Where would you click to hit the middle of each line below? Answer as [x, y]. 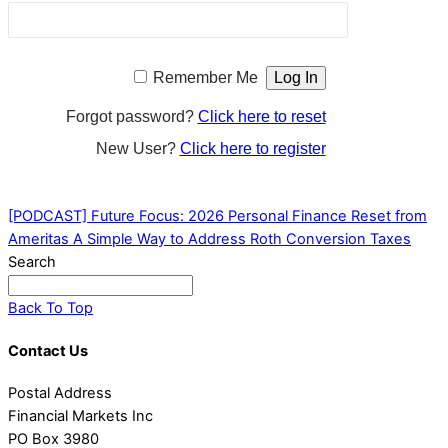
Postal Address [60, 393]
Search [32, 262]
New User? [137, 149]
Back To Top [50, 308]
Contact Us [48, 350]
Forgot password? [131, 117]
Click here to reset [261, 117]
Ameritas [38, 239]
